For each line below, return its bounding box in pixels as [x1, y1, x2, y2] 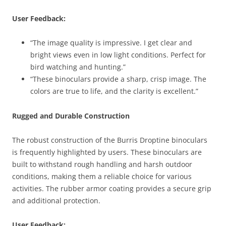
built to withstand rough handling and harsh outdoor [12, 159, 192, 169]
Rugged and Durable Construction [12, 111, 130, 121]
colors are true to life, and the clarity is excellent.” [30, 86, 198, 96]
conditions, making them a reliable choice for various [12, 172, 192, 181]
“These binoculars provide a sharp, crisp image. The [30, 74, 206, 84]
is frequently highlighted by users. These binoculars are [12, 147, 202, 157]
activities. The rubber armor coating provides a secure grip [12, 184, 211, 193]
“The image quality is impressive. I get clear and [30, 38, 192, 47]
